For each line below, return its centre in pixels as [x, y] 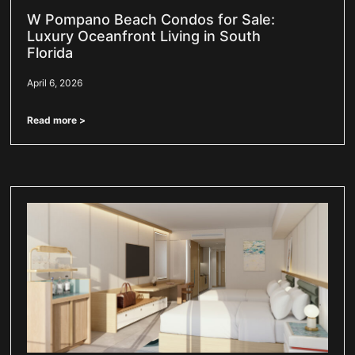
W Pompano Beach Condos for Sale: [151, 19]
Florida [50, 52]
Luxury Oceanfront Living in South [144, 36]
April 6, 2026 [55, 82]
